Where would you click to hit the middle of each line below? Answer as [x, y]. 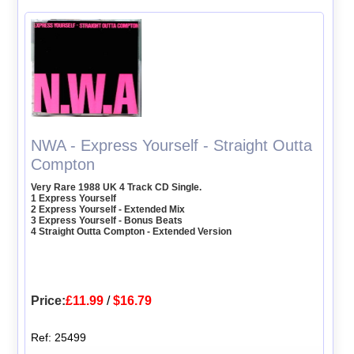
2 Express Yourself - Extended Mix [108, 209]
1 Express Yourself [74, 198]
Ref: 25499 [59, 337]
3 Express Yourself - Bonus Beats [107, 220]
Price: [49, 300]
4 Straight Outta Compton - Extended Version [132, 231]
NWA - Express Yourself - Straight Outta [172, 145]
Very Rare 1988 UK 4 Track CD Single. [117, 187]
